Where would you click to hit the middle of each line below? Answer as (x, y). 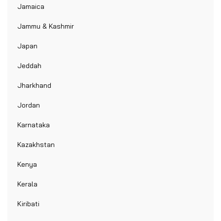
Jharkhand (34, 86)
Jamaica (31, 7)
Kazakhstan (36, 145)
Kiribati (28, 204)
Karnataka (34, 125)
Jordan (29, 105)
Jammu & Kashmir (46, 26)
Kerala (27, 184)
